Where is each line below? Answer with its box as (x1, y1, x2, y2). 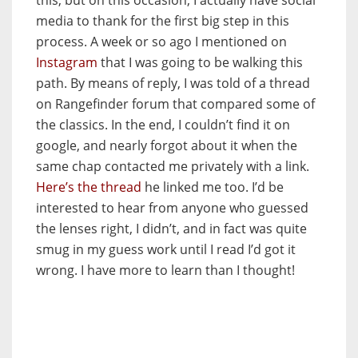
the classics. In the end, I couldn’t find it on (36, 115, 290, 133)
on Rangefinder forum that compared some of (36, 94, 315, 113)
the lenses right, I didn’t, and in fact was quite (36, 219, 307, 237)
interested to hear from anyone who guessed (36, 198, 308, 217)
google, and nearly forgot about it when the (36, 136, 297, 154)
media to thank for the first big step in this (36, 11, 289, 30)
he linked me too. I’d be (141, 177, 284, 196)
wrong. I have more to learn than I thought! (36, 261, 295, 279)
